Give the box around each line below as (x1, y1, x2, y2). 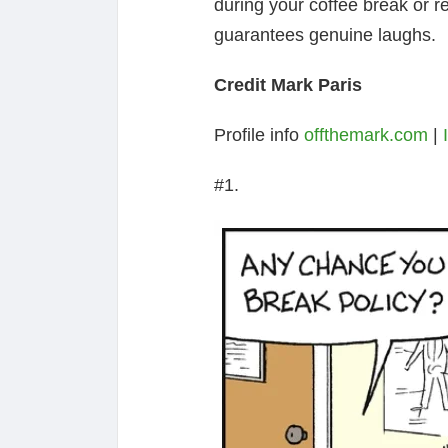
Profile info (214, 125, 304, 146)
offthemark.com (304, 125, 428, 146)
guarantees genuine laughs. (214, 25, 436, 46)
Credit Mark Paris (214, 75, 362, 96)
